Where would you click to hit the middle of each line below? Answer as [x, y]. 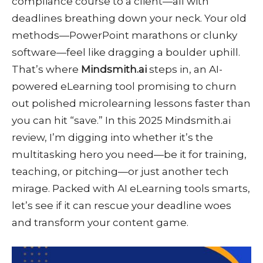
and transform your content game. [100, 222]
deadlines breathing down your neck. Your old [129, 18]
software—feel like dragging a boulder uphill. [126, 52]
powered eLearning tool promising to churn [124, 86]
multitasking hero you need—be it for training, [129, 154]
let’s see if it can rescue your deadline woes [122, 205]
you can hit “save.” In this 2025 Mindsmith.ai [121, 120]
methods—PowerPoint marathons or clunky [124, 35]
